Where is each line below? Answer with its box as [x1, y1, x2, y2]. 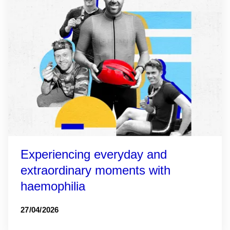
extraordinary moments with [21, 163, 170, 177]
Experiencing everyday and [21, 147, 167, 161]
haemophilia [21, 179, 85, 193]
